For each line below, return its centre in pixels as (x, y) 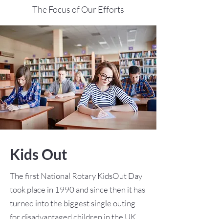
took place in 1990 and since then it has (77, 189)
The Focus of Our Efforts (78, 9)
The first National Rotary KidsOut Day (76, 176)
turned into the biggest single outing (73, 203)
